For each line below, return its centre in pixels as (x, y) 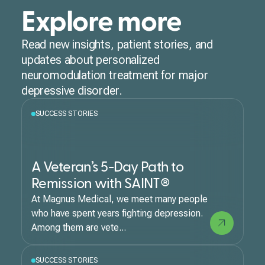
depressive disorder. (72, 91)
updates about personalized (91, 60)
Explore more (101, 22)
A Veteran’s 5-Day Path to (107, 167)
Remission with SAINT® (101, 184)
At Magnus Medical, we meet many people (119, 199)
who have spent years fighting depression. (117, 213)
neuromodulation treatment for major (115, 75)
